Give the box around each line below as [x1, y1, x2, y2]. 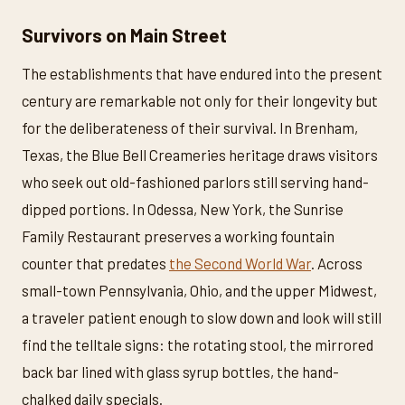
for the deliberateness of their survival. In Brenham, [22, 118, 358, 137]
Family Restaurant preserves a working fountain [22, 227, 334, 246]
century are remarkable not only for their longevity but [22, 91, 378, 110]
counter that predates [22, 254, 169, 273]
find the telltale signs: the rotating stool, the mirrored [22, 335, 373, 354]
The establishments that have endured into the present [22, 64, 382, 83]
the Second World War [169, 254, 311, 273]
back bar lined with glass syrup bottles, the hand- [22, 363, 339, 381]
